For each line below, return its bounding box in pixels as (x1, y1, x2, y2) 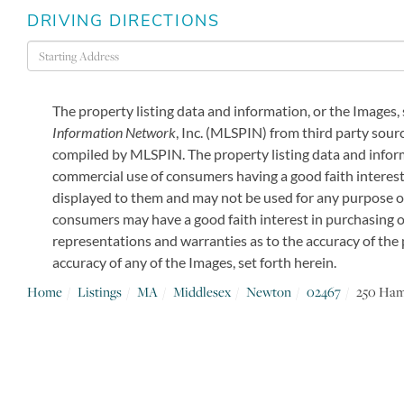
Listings (78, 281, 122, 301)
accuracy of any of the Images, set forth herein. (52, 252, 337, 271)
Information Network (52, 123, 177, 141)
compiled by (52, 144, 128, 162)
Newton (246, 281, 291, 301)
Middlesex (173, 281, 231, 301)
